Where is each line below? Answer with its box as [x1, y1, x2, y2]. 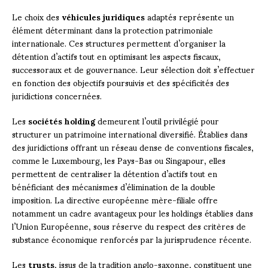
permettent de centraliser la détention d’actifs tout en [12, 160, 217, 185]
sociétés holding [28, 108, 95, 133]
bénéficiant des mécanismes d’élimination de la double [12, 173, 215, 199]
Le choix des [12, 4, 62, 29]
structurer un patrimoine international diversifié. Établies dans [12, 121, 248, 146]
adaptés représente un [145, 4, 234, 29]
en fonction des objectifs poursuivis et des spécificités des [12, 69, 229, 95]
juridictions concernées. [12, 83, 102, 108]
